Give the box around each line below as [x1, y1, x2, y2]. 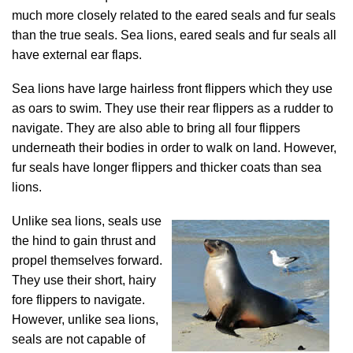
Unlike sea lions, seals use [12, 214, 162, 228]
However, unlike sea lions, [12, 313, 158, 326]
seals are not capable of [12, 333, 145, 346]
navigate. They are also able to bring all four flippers [12, 121, 300, 135]
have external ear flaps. [12, 48, 142, 61]
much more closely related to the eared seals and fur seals [12, 9, 336, 22]
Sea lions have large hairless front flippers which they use [12, 82, 333, 95]
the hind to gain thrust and [12, 234, 156, 247]
